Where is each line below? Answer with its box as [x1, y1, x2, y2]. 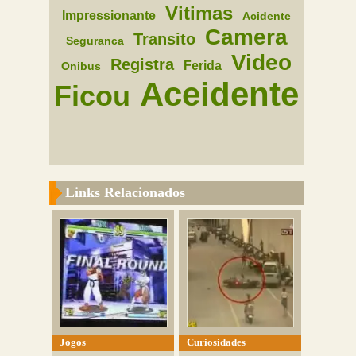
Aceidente [140, 75, 300, 113]
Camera [204, 25, 288, 49]
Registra [110, 56, 175, 73]
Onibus [61, 60, 102, 72]
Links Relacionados [65, 184, 186, 200]
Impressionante [62, 9, 157, 22]
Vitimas [165, 2, 234, 24]
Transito [133, 30, 195, 48]
